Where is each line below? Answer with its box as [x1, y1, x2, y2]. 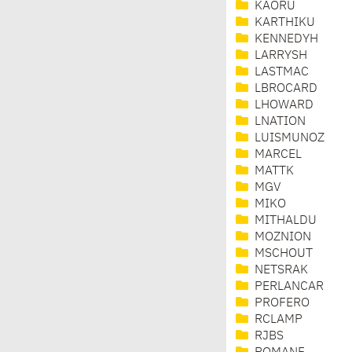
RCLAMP [251, 313, 302, 327]
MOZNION [251, 231, 311, 244]
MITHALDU [251, 214, 317, 228]
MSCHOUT [251, 247, 313, 261]
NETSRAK [251, 264, 308, 277]
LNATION [251, 115, 306, 129]
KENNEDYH [251, 33, 318, 46]
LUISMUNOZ [251, 132, 324, 145]
